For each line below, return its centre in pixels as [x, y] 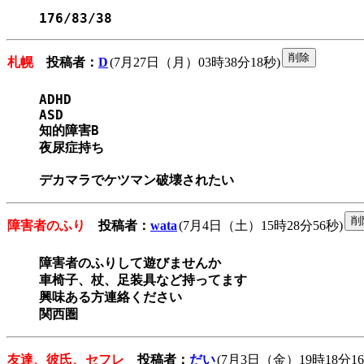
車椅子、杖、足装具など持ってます [143, 280]
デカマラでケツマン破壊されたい [136, 180]
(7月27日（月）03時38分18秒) [195, 63]
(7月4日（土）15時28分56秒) [261, 226]
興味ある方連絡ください [110, 297]
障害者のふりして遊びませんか [130, 263]
